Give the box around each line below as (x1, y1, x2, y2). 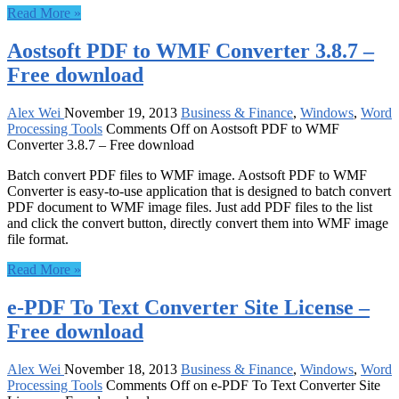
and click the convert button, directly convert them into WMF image (7, 216, 388, 232)
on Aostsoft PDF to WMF (190, 121, 339, 137)
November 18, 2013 (64, 361, 177, 377)
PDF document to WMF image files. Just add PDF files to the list (7, 199, 372, 216)
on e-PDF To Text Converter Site (190, 377, 380, 393)
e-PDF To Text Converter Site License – (7, 296, 370, 320)
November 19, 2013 (64, 105, 177, 121)
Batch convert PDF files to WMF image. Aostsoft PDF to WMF (7, 167, 367, 183)
